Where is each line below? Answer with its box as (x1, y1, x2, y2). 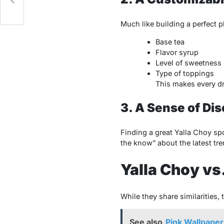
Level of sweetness (155, 58, 221, 67)
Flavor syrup (155, 48, 198, 57)
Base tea (155, 37, 184, 46)
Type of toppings (155, 69, 214, 78)
